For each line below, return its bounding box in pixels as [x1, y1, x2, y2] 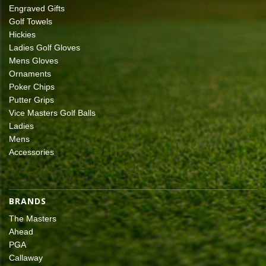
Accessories [9, 147, 54, 157]
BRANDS [9, 195, 46, 207]
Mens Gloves [9, 55, 58, 65]
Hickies [9, 29, 36, 39]
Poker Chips [9, 81, 55, 91]
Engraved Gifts [9, 3, 65, 13]
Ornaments [9, 68, 51, 78]
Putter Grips [9, 94, 54, 104]
